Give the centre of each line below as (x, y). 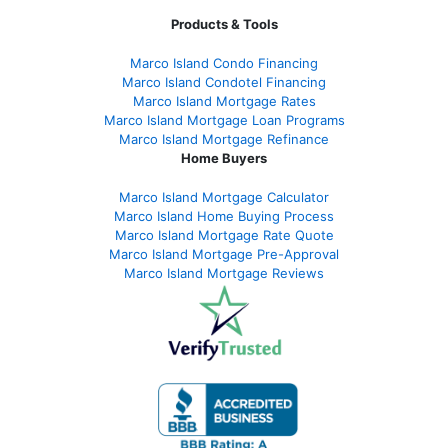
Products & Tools (224, 23)
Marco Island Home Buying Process (224, 215)
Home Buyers (224, 157)
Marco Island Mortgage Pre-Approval (224, 253)
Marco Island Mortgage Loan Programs (224, 119)
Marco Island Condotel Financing (224, 81)
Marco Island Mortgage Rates (224, 100)
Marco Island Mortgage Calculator (224, 196)
